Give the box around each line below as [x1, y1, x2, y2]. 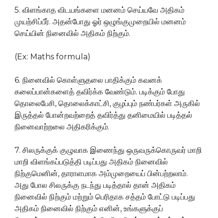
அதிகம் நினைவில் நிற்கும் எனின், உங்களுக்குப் [15, 204, 163, 214]
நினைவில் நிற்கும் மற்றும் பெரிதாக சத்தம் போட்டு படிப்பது [15, 192, 195, 202]
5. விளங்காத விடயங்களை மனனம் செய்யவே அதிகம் [15, 5, 184, 15]
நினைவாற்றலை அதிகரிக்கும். [15, 122, 109, 132]
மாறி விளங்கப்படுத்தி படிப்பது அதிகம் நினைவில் [15, 157, 168, 167]
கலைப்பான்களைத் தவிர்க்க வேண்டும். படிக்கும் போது [15, 87, 185, 97]
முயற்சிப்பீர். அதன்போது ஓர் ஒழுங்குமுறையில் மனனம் [15, 17, 186, 27]
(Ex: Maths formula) [15, 52, 91, 62]
